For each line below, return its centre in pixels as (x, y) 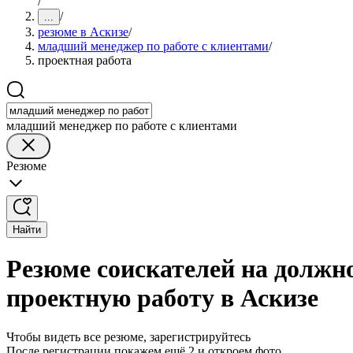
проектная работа (85, 60)
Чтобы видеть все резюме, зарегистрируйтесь (128, 336)
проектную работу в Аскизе (162, 298)
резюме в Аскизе (83, 32)
